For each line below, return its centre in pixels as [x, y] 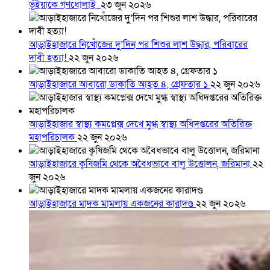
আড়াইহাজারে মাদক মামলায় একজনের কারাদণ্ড [112, 204]
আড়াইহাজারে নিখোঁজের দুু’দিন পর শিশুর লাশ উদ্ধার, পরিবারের [138, 45]
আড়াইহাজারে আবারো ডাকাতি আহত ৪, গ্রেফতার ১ [120, 85]
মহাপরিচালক [53, 138]
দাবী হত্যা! [49, 58]
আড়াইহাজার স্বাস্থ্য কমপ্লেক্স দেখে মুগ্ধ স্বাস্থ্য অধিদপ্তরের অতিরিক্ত [140, 124]
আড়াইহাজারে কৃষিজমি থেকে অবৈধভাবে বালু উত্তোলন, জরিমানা [141, 164]
